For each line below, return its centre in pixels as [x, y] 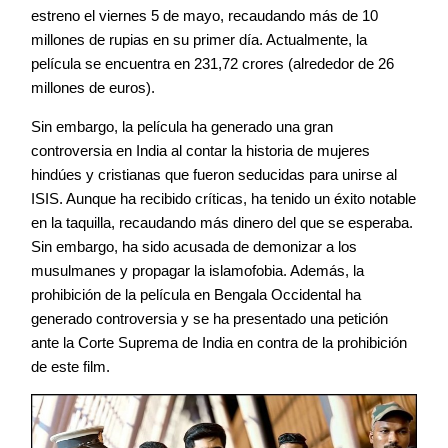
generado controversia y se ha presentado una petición [209, 318]
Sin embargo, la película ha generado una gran [182, 126]
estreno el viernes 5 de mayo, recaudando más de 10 [204, 15]
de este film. [70, 366]
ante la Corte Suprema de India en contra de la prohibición [219, 342]
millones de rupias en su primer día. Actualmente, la [199, 39]
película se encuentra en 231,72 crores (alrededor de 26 [212, 63]
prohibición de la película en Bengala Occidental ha [196, 294]
